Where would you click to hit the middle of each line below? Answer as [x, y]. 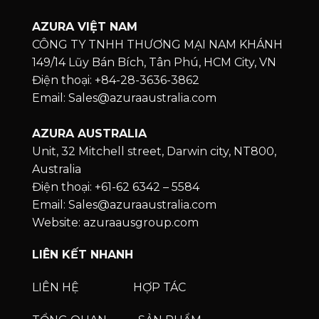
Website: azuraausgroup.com [115, 223]
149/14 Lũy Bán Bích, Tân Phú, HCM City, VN [154, 63]
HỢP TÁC [161, 287]
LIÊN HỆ [55, 287]
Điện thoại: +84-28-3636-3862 [115, 80]
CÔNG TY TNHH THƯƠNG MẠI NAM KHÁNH [157, 45]
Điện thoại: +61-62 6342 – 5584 [115, 187]
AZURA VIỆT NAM [84, 27]
